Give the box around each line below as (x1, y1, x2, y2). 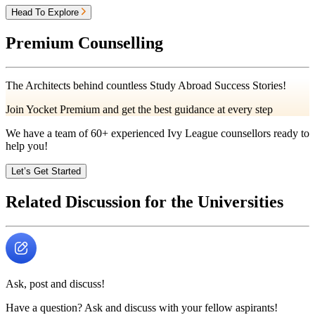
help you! (6, 139, 48, 152)
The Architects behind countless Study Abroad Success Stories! (6, 79, 286, 91)
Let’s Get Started (11, 165, 81, 176)
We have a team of (6, 127, 91, 139)
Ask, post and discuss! (6, 277, 105, 290)
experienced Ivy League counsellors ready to (108, 127, 309, 139)
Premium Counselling (6, 34, 163, 53)
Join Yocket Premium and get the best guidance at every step (6, 103, 273, 115)
